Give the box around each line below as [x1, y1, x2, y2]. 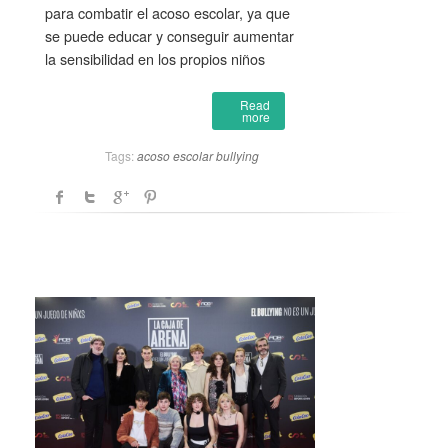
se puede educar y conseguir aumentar [45, 24, 294, 46]
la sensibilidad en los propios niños [45, 47, 265, 69]
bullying [216, 146, 259, 164]
